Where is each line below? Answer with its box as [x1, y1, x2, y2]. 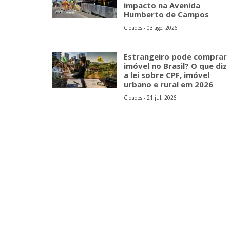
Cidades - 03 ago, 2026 [124, 24, 178, 31]
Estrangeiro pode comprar [124, 51, 227, 62]
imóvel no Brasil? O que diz [124, 61, 227, 71]
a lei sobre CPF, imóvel [124, 70, 209, 80]
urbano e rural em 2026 [124, 79, 213, 89]
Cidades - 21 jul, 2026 [124, 94, 177, 101]
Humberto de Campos [124, 9, 209, 20]
